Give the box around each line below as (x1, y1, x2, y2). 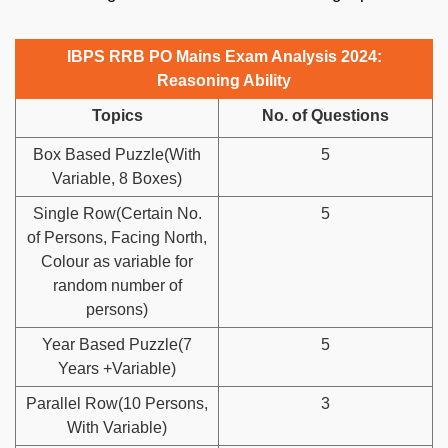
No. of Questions (262, 106, 389, 124)
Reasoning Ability (157, 71, 291, 89)
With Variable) (67, 418, 167, 436)
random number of (52, 276, 182, 294)
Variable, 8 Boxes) (52, 169, 182, 187)
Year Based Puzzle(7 (42, 335, 192, 353)
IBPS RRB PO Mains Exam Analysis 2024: (66, 47, 382, 65)
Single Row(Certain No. (32, 204, 202, 222)
